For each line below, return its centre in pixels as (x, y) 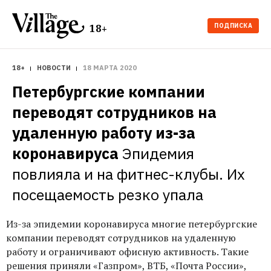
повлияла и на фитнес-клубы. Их (129, 174)
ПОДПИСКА (233, 25)
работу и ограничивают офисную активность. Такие (127, 252)
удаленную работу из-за (104, 133)
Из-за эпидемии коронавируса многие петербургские (132, 224)
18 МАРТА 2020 (110, 68)
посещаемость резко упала (108, 194)
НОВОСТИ (54, 68)
